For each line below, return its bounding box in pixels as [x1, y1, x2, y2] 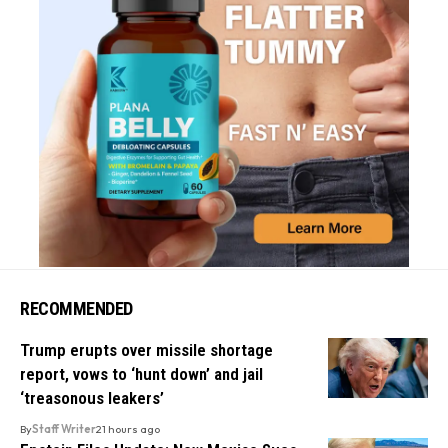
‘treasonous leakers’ [20, 388, 164, 409]
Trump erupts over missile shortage [20, 340, 273, 361]
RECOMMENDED [20, 298, 133, 320]
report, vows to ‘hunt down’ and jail [20, 364, 263, 385]
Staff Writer [32, 422, 96, 437]
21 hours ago [96, 422, 160, 437]
